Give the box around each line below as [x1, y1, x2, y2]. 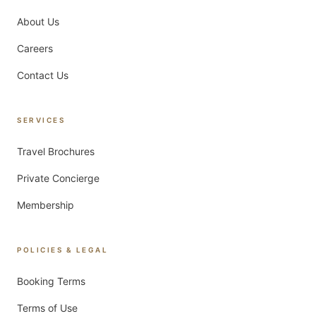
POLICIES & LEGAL [17, 245, 108, 254]
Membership [17, 199, 74, 211]
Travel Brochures [17, 145, 95, 157]
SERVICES [17, 116, 65, 124]
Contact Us [17, 69, 68, 81]
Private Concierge [17, 172, 99, 184]
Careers [17, 42, 53, 54]
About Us [17, 16, 59, 28]
